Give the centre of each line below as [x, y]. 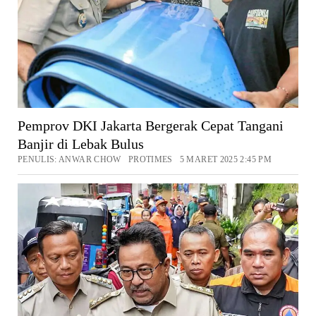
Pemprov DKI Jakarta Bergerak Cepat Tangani [150, 125]
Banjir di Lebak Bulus [80, 144]
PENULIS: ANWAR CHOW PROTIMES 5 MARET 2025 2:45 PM [144, 159]
